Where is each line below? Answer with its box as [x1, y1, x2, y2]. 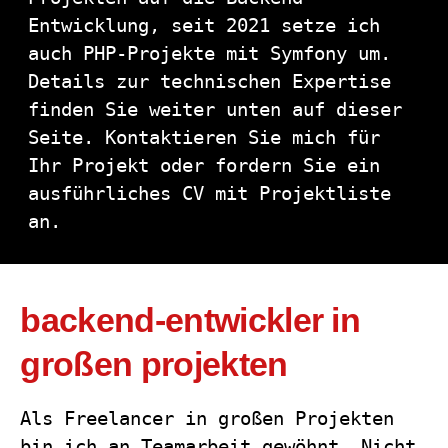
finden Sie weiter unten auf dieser [28, 99, 403, 121]
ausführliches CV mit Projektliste [28, 183, 392, 205]
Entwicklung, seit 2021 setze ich [28, 15, 381, 37]
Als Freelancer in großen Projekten [20, 407, 395, 429]
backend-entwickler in [20, 301, 361, 340]
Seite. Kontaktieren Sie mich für [28, 127, 381, 149]
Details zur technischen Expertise [28, 71, 392, 93]
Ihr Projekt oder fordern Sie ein [28, 155, 381, 177]
